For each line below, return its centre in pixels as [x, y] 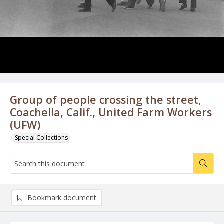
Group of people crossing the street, [106, 100]
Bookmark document [62, 198]
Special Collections [41, 138]
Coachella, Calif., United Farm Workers [111, 112]
